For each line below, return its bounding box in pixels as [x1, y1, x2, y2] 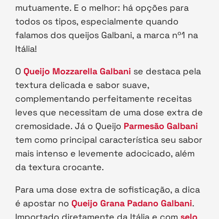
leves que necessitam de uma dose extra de [15, 107, 203, 118]
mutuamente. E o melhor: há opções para [15, 2, 189, 14]
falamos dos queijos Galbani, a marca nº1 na [15, 29, 198, 41]
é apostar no [15, 197, 72, 209]
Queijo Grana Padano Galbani [71, 197, 193, 209]
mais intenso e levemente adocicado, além [15, 148, 195, 159]
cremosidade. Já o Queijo [15, 120, 124, 132]
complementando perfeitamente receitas [15, 93, 192, 105]
